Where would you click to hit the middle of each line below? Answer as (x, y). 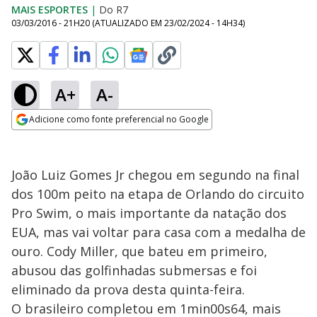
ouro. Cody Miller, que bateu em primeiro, (139, 251)
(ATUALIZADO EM (128, 23)
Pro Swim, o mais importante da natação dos (149, 213)
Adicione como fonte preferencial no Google (119, 119)
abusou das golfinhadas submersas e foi (134, 270)
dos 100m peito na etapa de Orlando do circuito (158, 194)
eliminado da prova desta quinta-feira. (128, 289)
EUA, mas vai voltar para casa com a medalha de (158, 232)
